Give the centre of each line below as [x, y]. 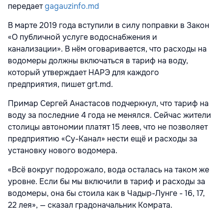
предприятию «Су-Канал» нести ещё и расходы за [103, 139]
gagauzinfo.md [72, 6]
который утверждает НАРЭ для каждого [83, 73]
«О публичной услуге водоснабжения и [82, 37]
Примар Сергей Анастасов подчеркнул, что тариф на [108, 104]
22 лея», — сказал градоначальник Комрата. [90, 205]
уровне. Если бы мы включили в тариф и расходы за [107, 182]
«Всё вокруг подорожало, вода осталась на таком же [109, 170]
